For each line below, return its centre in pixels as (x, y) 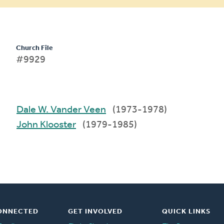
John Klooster (58, 125)
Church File (34, 48)
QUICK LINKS (186, 211)
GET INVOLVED (95, 211)
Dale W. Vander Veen (72, 110)
